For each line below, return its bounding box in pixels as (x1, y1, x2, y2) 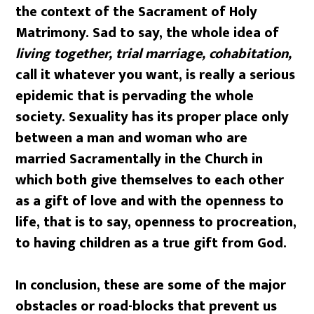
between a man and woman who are (15, 125, 248, 150)
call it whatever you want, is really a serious (15, 62, 296, 87)
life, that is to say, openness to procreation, (15, 210, 297, 234)
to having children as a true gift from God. (15, 231, 287, 255)
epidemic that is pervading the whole (15, 83, 254, 108)
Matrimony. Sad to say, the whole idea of (15, 20, 280, 45)
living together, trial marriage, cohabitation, (15, 41, 292, 66)
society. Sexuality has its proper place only (15, 104, 289, 129)
